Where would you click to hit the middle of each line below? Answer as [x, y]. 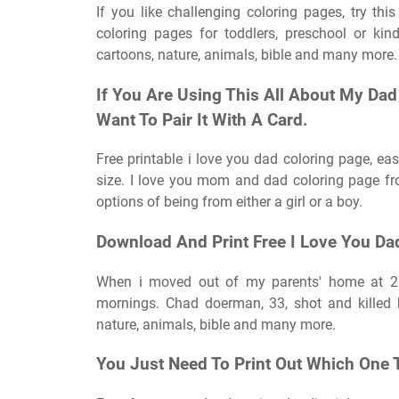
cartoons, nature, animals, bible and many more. [247, 54]
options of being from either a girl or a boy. [229, 202]
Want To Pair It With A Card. [202, 120]
